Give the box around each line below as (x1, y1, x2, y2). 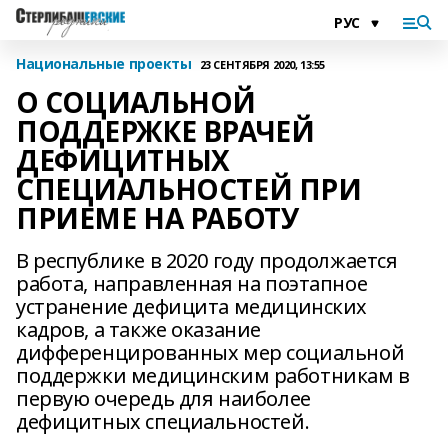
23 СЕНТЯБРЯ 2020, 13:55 (199, 56, 325, 72)
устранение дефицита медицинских (16, 293, 367, 320)
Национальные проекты (16, 54, 192, 73)
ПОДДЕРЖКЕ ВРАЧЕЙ (16, 112, 315, 150)
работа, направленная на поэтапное (16, 270, 368, 297)
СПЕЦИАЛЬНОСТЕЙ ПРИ (16, 170, 362, 208)
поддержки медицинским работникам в (16, 362, 410, 389)
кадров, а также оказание (16, 316, 261, 343)
